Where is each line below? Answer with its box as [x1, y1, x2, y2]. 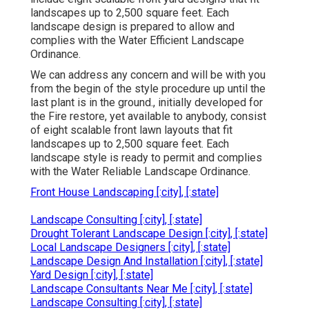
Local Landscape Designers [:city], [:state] [30, 241, 230, 255]
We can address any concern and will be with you [30, 68, 266, 82]
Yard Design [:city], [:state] [30, 268, 153, 282]
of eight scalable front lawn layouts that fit [30, 123, 232, 137]
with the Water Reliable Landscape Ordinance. [30, 165, 250, 179]
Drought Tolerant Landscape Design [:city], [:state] [30, 227, 268, 241]
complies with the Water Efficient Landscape [30, 34, 244, 48]
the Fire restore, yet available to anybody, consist [30, 110, 266, 123]
